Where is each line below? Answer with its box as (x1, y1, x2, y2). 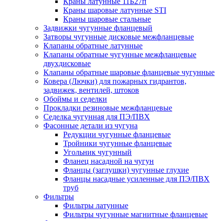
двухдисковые (43, 59, 91, 68)
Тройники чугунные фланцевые (63, 139, 172, 147)
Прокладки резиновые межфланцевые (43, 104, 172, 112)
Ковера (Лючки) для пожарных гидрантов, (43, 77, 186, 85)
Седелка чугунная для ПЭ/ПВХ (43, 112, 150, 121)
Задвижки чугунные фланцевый (43, 24, 152, 32)
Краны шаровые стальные (63, 15, 151, 23)
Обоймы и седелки (43, 95, 107, 103)
